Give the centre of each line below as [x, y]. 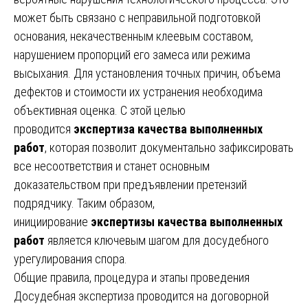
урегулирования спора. [70, 258]
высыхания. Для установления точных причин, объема [147, 73]
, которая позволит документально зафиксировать [169, 147]
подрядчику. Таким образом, [84, 203]
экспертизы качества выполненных [187, 221]
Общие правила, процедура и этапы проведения [132, 277]
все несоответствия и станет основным [112, 166]
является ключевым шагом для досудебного [157, 240]
